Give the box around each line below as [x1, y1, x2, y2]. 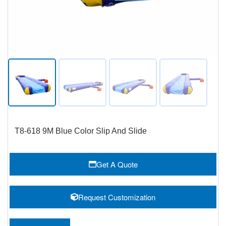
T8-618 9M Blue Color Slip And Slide [15, 127, 147, 135]
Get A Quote [96, 159, 138, 169]
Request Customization [78, 192, 155, 202]
